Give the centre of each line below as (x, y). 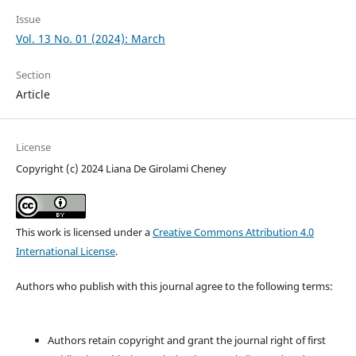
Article (33, 94)
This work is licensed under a (84, 232)
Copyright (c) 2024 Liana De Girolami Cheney (121, 168)
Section (33, 74)
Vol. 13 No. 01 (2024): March (90, 38)
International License (65, 251)
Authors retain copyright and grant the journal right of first (186, 340)
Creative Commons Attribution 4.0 (233, 232)
